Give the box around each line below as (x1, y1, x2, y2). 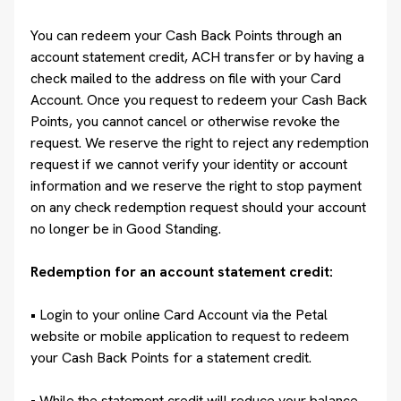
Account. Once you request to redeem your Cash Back (30, 90, 367, 109)
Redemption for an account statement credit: (30, 262, 333, 281)
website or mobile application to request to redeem (30, 327, 349, 346)
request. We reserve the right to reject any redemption (30, 133, 369, 152)
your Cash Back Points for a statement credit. (30, 348, 311, 367)
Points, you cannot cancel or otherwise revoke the (30, 112, 340, 131)
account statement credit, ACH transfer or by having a (30, 47, 364, 66)
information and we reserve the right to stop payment (30, 176, 362, 195)
